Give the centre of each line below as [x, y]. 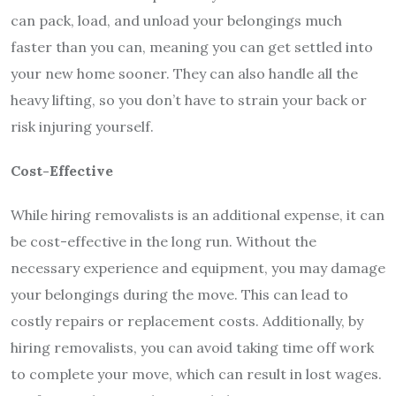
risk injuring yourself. [82, 127]
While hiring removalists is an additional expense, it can [198, 215]
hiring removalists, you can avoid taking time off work [192, 348]
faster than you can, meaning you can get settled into [192, 47]
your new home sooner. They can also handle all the [184, 74]
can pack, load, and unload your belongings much [176, 21]
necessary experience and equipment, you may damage [198, 268]
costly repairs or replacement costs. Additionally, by [187, 321]
